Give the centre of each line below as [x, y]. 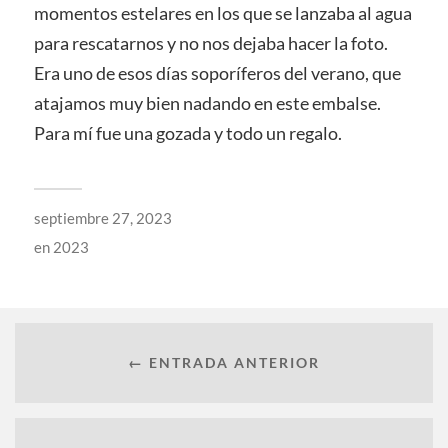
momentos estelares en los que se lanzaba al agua [222, 13]
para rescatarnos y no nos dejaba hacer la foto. [210, 43]
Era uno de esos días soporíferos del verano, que [217, 73]
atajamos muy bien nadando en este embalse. [207, 103]
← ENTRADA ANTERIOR [224, 363]
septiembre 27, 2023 [102, 218]
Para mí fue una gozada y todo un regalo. [187, 133]
